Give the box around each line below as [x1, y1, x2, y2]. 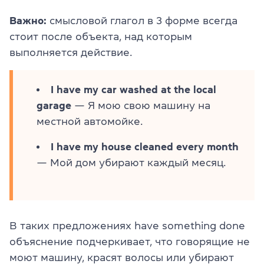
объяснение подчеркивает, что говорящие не [9, 236, 250, 247]
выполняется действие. [9, 47, 132, 58]
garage [37, 100, 71, 111]
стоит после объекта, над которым [9, 31, 192, 42]
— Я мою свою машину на [71, 100, 210, 111]
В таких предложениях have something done [9, 220, 245, 231]
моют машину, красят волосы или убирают [9, 252, 234, 263]
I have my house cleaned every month [51, 141, 239, 152]
